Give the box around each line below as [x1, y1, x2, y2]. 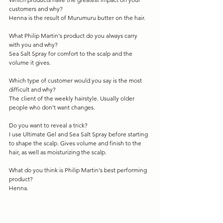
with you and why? [9, 40, 58, 48]
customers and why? [9, 4, 63, 12]
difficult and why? [9, 85, 56, 93]
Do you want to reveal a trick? [9, 121, 88, 129]
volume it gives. [9, 58, 51, 66]
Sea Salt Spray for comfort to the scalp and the [9, 49, 134, 57]
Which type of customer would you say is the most [9, 76, 143, 84]
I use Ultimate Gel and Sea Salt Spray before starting [9, 130, 149, 138]
